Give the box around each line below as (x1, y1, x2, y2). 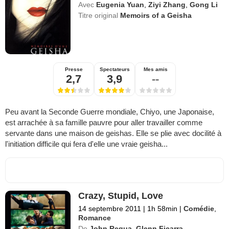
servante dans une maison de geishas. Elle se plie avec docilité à (5, 128, 221, 138)
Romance (78, 213, 111, 222)
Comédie (184, 204, 215, 213)
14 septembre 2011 (78, 204, 142, 213)
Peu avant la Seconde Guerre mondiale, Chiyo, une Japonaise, (5, 107, 214, 116)
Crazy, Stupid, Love (78, 190, 164, 201)
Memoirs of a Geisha (120, 11, 192, 19)
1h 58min (145, 204, 180, 213)
